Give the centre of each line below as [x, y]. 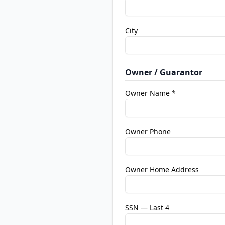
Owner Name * [150, 93]
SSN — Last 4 [147, 208]
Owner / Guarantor [164, 72]
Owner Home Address [162, 170]
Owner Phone [148, 131]
